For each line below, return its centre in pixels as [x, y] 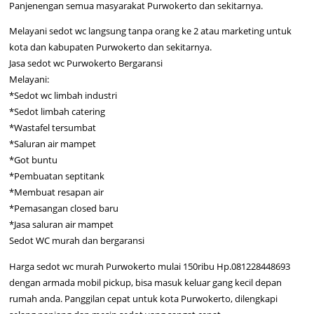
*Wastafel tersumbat [53, 128]
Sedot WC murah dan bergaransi [77, 241]
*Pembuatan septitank [57, 176]
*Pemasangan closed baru [64, 209]
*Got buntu [34, 160]
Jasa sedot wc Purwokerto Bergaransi [86, 63]
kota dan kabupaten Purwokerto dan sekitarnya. [111, 47]
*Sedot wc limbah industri [63, 96]
